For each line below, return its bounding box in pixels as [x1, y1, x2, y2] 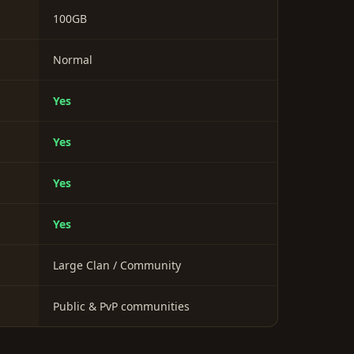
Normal [53, 52, 92, 68]
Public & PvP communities [53, 299, 190, 314]
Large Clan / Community [53, 258, 181, 273]
